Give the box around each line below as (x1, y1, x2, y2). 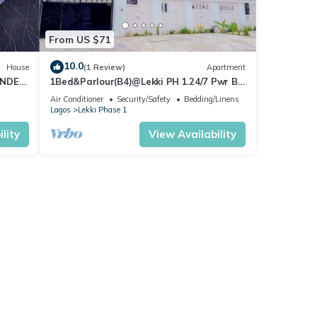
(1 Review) (83, 62, 125, 72)
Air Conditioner (50, 94, 103, 105)
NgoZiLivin (50, 88, 97, 100)
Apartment (207, 62, 246, 72)
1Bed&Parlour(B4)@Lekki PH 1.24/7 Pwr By (50, 76, 243, 88)
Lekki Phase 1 (77, 105, 127, 115)
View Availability (149, 127, 236, 142)
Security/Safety (116, 94, 171, 105)
